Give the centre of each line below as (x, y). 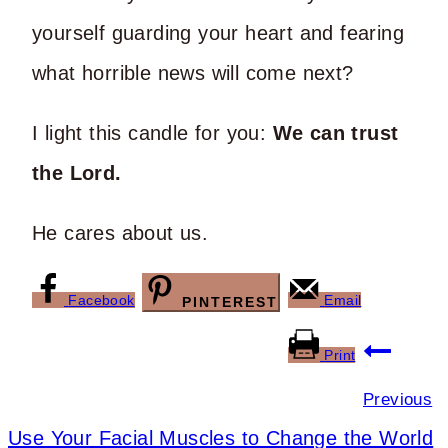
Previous (398, 399)
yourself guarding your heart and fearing (218, 32)
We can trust (335, 132)
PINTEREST (230, 301)
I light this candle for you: (152, 132)
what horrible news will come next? (193, 72)
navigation (76, 407)
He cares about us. (120, 232)
